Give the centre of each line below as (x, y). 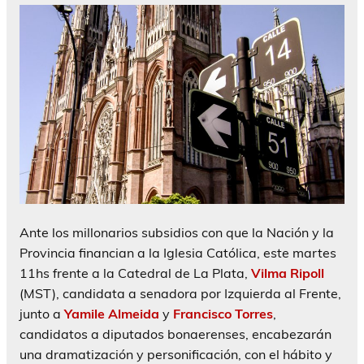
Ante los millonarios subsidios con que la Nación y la (177, 233)
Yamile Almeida (112, 314)
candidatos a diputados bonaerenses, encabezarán (175, 334)
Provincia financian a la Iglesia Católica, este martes (178, 253)
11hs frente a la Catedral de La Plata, (135, 273)
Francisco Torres (223, 314)
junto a (42, 314)
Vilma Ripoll (288, 273)
